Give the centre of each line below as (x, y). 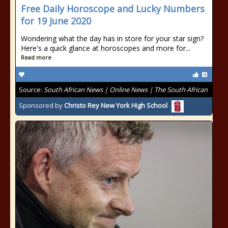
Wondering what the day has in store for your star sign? (112, 38)
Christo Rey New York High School (116, 106)
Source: (31, 90)
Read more (36, 57)
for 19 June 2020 (56, 21)
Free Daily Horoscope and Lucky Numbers (113, 9)
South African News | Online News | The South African (126, 90)
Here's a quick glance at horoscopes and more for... (106, 48)
